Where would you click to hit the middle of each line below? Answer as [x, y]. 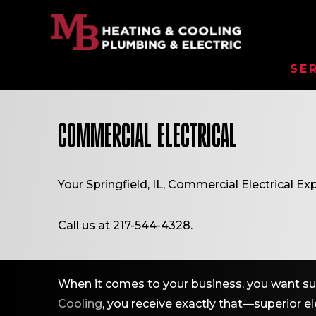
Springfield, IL [124, 184]
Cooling [80, 304]
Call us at [85, 225]
